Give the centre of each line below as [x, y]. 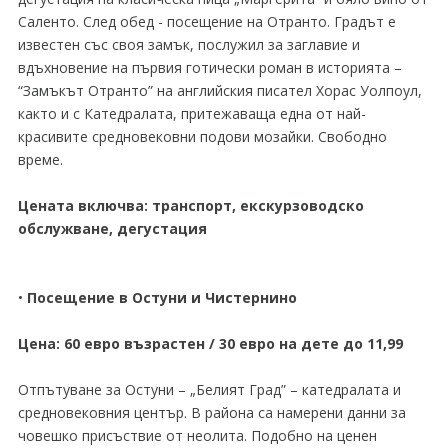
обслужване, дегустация [112, 228]
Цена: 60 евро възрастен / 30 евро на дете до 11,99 [210, 343]
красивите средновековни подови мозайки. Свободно [202, 136]
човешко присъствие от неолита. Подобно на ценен [197, 435]
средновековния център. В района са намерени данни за [211, 412]
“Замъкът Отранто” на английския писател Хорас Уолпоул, [219, 90]
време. [40, 159]
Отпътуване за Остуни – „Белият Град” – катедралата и [209, 389]
